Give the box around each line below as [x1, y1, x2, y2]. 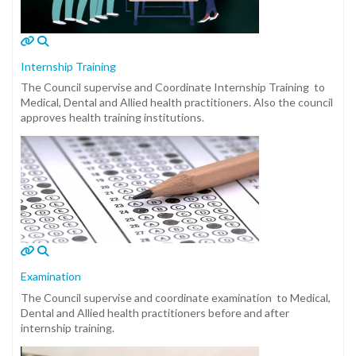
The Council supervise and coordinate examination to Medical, [21, 290, 331, 304]
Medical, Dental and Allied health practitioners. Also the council [21, 95, 333, 109]
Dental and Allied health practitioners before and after [21, 305, 289, 319]
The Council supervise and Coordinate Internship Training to [21, 80, 325, 94]
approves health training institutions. [21, 110, 204, 124]
